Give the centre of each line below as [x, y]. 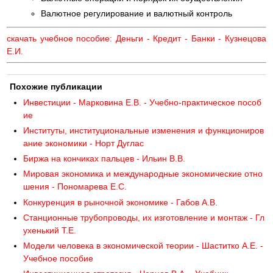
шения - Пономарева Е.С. [75, 187]
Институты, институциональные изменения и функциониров [144, 130]
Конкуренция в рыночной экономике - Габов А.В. [121, 202]
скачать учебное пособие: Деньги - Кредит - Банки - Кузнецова [136, 38]
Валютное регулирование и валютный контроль [136, 13]
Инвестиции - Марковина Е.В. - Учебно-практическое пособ [143, 102]
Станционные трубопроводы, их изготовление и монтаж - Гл [144, 217]
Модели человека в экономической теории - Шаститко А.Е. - [144, 245]
